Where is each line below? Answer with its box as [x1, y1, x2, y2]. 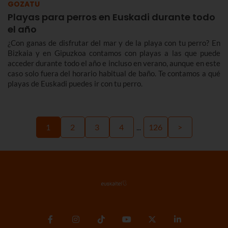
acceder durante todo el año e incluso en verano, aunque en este [8, 59, 220, 68]
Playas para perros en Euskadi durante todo [8, 11, 215, 23]
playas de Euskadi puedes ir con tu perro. [8, 79, 142, 88]
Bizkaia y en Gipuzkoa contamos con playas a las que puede [8, 48, 220, 58]
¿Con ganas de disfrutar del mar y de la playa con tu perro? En [8, 38, 220, 47]
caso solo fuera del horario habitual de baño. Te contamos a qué [8, 69, 220, 78]
